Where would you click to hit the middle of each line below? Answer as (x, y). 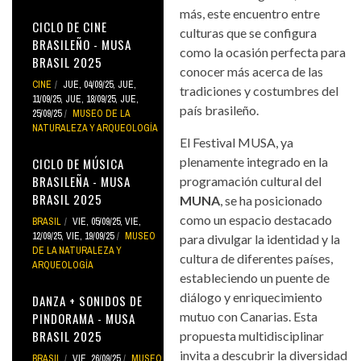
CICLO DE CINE (70, 26)
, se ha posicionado (272, 200)
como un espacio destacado (256, 219)
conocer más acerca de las (252, 71)
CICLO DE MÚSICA (78, 163)
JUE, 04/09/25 (88, 84)
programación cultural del (251, 180)
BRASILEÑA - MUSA (81, 181)
